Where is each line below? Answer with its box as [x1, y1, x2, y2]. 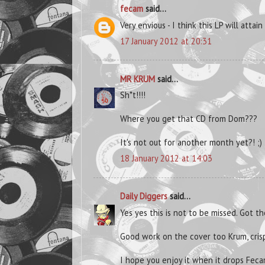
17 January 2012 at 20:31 [120, 35, 212, 47]
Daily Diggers [120, 190, 167, 202]
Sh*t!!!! [120, 89, 146, 101]
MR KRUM [120, 73, 155, 85]
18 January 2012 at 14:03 [120, 153, 212, 164]
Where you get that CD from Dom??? [120, 113, 257, 125]
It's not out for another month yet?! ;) [120, 137, 262, 148]
